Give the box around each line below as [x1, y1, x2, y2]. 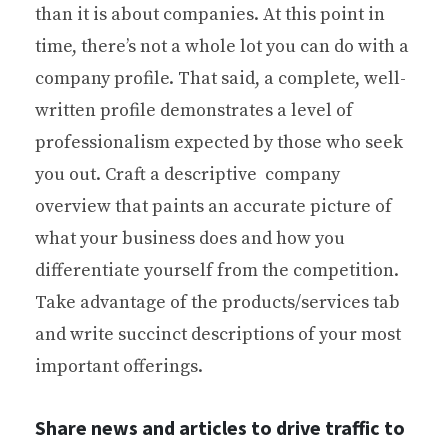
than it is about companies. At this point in [35, 2, 385, 26]
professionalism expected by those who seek [35, 130, 403, 154]
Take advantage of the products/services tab [35, 290, 400, 314]
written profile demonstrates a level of [35, 98, 353, 122]
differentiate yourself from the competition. [35, 258, 399, 282]
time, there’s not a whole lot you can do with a [35, 34, 409, 58]
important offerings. [35, 354, 203, 378]
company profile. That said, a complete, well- [35, 66, 406, 90]
